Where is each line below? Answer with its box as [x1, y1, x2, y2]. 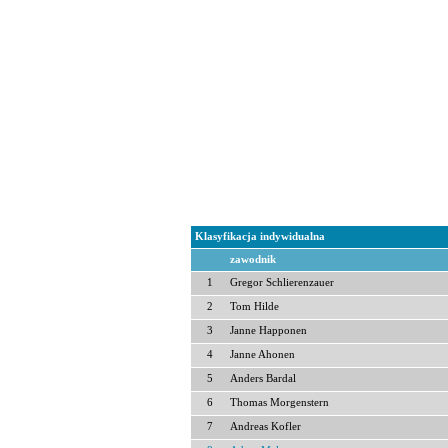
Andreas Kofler [230, 421, 301, 432]
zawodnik [230, 254, 276, 265]
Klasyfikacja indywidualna [195, 231, 325, 242]
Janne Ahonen [230, 349, 295, 360]
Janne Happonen [230, 325, 307, 336]
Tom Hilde [230, 301, 279, 312]
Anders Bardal [230, 373, 296, 384]
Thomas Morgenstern [230, 397, 329, 408]
